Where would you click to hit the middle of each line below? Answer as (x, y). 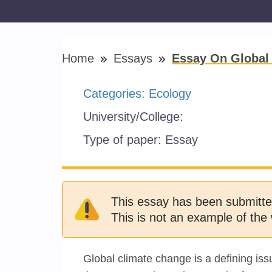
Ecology (170, 93)
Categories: (116, 93)
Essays (135, 58)
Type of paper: (124, 140)
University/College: (135, 117)
